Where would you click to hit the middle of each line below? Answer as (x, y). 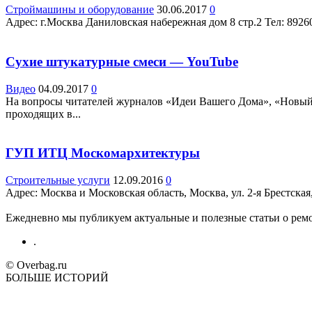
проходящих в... (43, 114)
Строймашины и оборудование (80, 10)
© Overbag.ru (36, 265)
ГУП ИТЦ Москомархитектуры (103, 153)
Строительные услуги (58, 180)
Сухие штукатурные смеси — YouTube (122, 61)
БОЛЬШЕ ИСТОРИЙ (57, 278)
